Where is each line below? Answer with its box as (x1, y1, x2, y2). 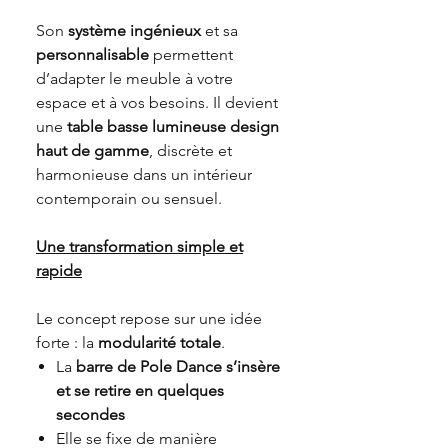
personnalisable (36, 44, 149, 64)
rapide (36, 260, 82, 280)
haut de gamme (36, 140, 149, 160)
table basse (67, 116, 152, 136)
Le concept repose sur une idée (36, 308, 262, 328)
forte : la (36, 332, 98, 352)
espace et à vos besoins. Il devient (36, 92, 278, 112)
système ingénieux (68, 20, 201, 40)
